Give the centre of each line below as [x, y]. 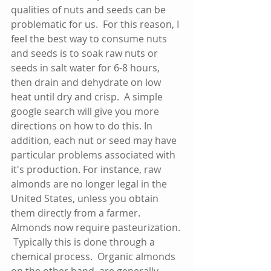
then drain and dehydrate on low [87, 82]
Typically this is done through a [84, 242]
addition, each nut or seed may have [95, 140]
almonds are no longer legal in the [90, 184]
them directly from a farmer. [78, 213]
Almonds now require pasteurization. [97, 227]
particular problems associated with [94, 155]
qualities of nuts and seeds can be [90, 9]
